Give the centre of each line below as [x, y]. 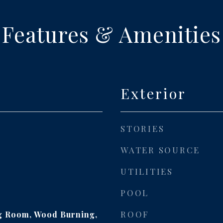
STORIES [143, 128]
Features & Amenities [111, 34]
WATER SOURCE [160, 150]
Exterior [153, 93]
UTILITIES [147, 171]
